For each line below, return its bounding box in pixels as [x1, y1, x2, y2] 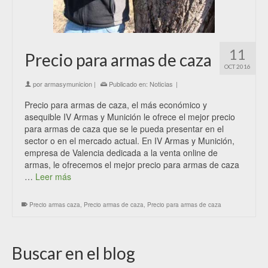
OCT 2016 [224, 62, 251, 70]
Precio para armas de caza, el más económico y [25, 98, 207, 111]
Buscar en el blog [12, 242, 135, 263]
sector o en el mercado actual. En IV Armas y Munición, [25, 134, 234, 147]
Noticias [150, 78, 173, 89]
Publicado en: [107, 78, 150, 89]
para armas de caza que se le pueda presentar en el [25, 122, 224, 135]
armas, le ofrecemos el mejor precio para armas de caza [25, 158, 239, 170]
